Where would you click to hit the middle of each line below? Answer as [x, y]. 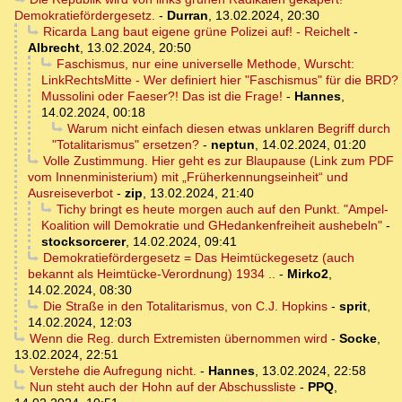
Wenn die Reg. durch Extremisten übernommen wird [178, 339]
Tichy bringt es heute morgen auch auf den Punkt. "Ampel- [222, 210]
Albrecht [54, 48]
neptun [233, 145]
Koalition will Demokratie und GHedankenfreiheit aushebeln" [212, 226]
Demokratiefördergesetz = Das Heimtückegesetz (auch [198, 258]
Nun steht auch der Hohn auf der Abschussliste [162, 387]
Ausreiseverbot [70, 193]
